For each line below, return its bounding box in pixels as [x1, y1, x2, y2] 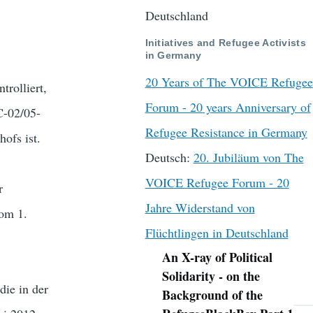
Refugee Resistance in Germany [145, 124, 307, 141]
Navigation [145, 257, 199, 269]
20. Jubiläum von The [193, 149, 304, 166]
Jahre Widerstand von [145, 199, 255, 217]
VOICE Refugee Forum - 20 [145, 174, 289, 191]
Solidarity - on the [161, 267, 260, 286]
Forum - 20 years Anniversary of [145, 99, 311, 116]
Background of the [161, 286, 263, 305]
